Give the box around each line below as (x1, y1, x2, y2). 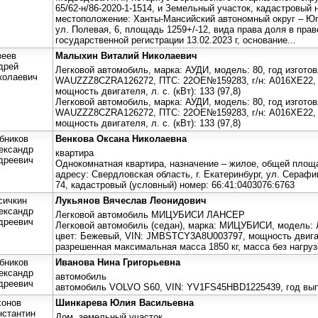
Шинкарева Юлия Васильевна (55, 297, 194, 308)
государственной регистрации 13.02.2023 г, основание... (55, 34, 296, 45)
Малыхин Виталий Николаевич (55, 50, 197, 61)
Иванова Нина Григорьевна (55, 256, 180, 268)
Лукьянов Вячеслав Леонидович (55, 194, 207, 206)
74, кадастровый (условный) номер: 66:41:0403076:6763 (55, 179, 295, 190)
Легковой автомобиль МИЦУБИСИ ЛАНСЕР (55, 209, 245, 220)
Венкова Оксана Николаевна (55, 133, 187, 144)
